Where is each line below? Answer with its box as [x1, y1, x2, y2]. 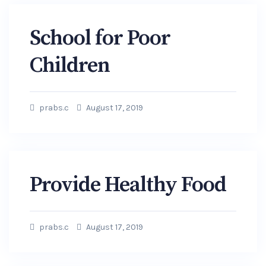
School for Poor [30, 25, 170, 52]
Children [30, 52, 110, 79]
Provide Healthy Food [30, 172, 226, 198]
